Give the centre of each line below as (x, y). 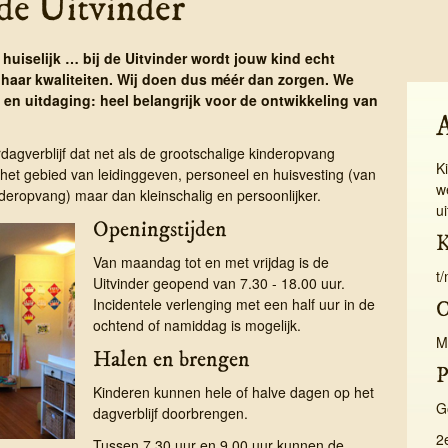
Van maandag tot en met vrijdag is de (210, 261)
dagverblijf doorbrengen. (170, 412)
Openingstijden (159, 228)
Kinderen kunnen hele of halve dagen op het (233, 391)
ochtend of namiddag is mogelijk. (196, 324)
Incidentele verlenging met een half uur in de (233, 303)
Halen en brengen (171, 358)
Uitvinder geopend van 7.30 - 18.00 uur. (218, 282)
